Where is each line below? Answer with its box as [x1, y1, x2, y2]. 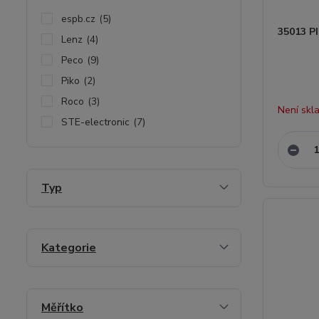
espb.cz [61, 12, 95, 26]
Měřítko [41, 300, 83, 315]
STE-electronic [61, 115, 130, 129]
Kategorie [41, 240, 96, 256]
